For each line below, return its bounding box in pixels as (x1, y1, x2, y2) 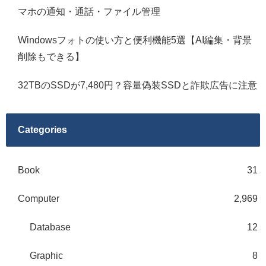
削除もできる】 (18, 52, 84, 62)
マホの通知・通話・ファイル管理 (18, 7, 160, 17)
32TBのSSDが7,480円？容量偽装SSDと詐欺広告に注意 (18, 80, 257, 91)
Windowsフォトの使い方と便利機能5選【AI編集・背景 (18, 35, 252, 46)
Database (30, 221, 71, 232)
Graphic (30, 250, 63, 261)
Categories (18, 124, 67, 135)
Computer (18, 193, 59, 204)
